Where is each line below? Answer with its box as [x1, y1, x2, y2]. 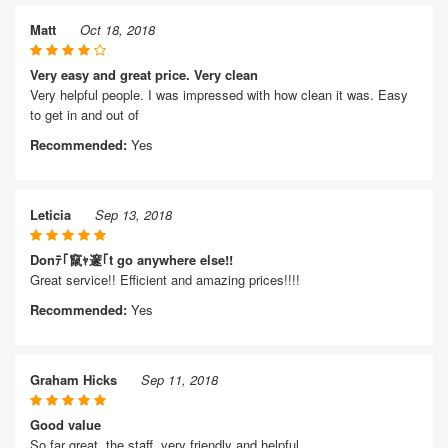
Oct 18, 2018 [80, 20, 155, 39]
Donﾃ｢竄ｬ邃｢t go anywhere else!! [30, 250, 233, 269]
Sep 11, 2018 [141, 370, 218, 389]
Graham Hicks [30, 370, 117, 389]
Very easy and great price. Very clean [30, 65, 258, 84]
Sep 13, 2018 [95, 205, 172, 224]
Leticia [30, 205, 71, 224]
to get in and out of [30, 105, 139, 124]
